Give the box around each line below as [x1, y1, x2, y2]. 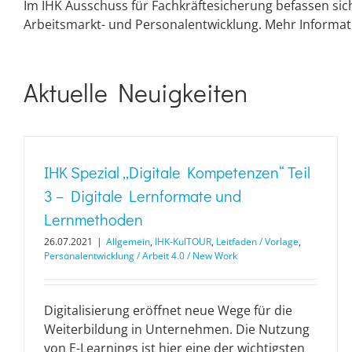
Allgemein [106, 234, 150, 248]
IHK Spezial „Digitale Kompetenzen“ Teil [44, 161, 310, 182]
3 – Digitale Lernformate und [44, 185, 241, 206]
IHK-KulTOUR [155, 234, 211, 248]
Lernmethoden [44, 208, 143, 229]
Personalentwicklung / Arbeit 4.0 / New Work [44, 248, 237, 262]
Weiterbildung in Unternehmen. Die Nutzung [44, 320, 310, 338]
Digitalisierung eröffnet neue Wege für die [44, 301, 292, 319]
